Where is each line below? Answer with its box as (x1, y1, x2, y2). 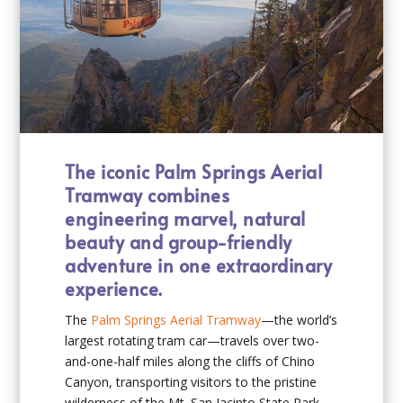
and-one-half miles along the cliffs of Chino (65, 352, 316, 370)
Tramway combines (65, 182, 230, 208)
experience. (65, 275, 163, 301)
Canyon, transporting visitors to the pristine (65, 372, 318, 390)
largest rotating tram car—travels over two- (65, 331, 320, 349)
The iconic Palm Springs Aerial (65, 158, 323, 184)
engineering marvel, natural (65, 205, 306, 231)
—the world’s (261, 310, 338, 328)
